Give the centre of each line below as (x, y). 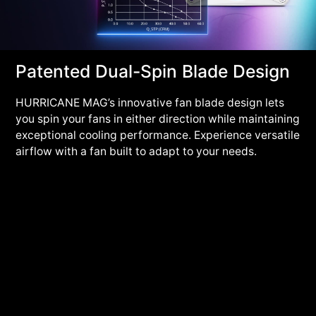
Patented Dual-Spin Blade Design (153, 71)
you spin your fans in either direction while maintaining (158, 119)
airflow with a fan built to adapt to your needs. (136, 151)
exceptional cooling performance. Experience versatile (158, 135)
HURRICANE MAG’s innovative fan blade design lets (150, 102)
